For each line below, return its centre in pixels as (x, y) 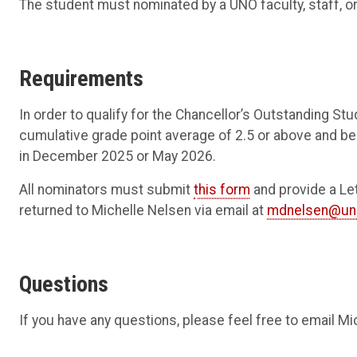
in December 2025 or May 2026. (118, 157)
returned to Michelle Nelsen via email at (143, 211)
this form (222, 190)
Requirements (81, 79)
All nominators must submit (106, 190)
